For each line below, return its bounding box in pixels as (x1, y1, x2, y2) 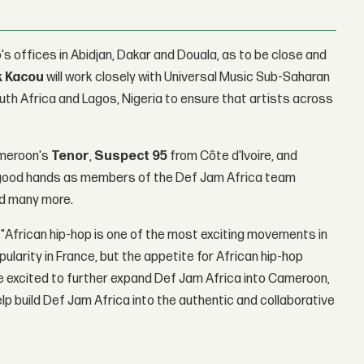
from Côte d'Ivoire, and (167, 149, 298, 165)
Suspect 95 (94, 149, 168, 165)
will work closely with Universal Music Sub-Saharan (44, 70, 331, 86)
